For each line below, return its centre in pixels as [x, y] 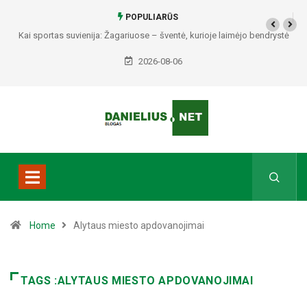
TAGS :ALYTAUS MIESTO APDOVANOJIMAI [137, 281]
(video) [153, 54]
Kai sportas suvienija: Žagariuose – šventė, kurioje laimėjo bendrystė [153, 35]
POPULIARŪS [151, 17]
